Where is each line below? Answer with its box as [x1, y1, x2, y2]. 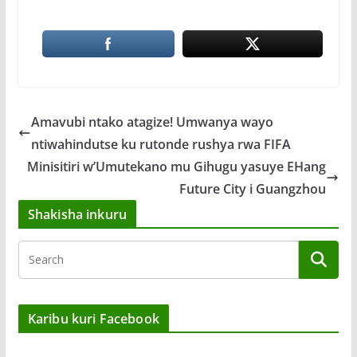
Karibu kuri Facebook [27, 310, 159, 328]
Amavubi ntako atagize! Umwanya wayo [30, 113, 273, 131]
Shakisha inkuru [27, 206, 127, 224]
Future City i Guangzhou [179, 180, 327, 198]
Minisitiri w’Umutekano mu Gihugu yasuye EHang [27, 158, 327, 176]
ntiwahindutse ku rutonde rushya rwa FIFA [30, 135, 291, 154]
